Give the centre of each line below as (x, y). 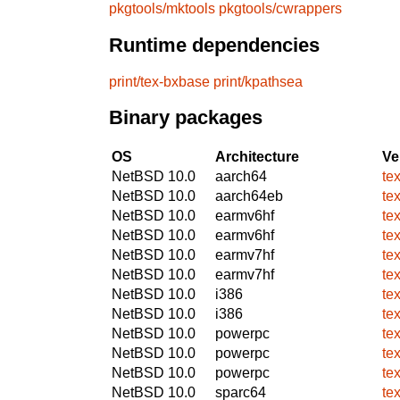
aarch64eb (249, 196)
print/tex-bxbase (159, 81)
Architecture (257, 156)
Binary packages (186, 118)
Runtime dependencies (214, 46)
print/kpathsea (258, 81)
